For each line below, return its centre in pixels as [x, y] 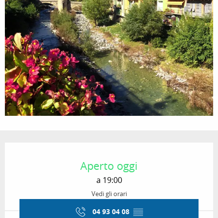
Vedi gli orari [109, 194]
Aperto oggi [109, 166]
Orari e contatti [43, 149]
